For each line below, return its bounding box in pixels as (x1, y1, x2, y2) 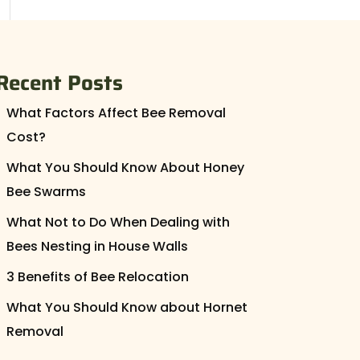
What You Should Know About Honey (6, 157, 245, 177)
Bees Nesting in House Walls (6, 236, 189, 256)
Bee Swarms (6, 182, 87, 201)
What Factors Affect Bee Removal (6, 103, 227, 122)
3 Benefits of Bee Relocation (6, 267, 190, 286)
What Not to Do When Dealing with (6, 212, 231, 231)
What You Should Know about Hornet (6, 297, 248, 317)
